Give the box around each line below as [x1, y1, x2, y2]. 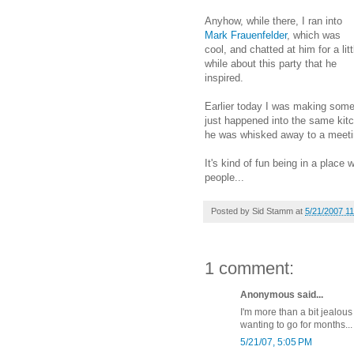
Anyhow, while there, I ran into [205, 14, 342, 27]
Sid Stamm [252, 205, 293, 216]
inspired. [205, 71, 243, 84]
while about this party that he [205, 57, 337, 70]
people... [205, 171, 244, 183]
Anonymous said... [240, 288, 323, 300]
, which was [287, 28, 341, 41]
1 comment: [205, 258, 294, 278]
